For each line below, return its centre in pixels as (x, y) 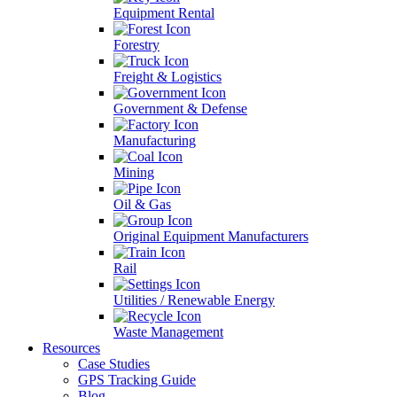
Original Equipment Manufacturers (211, 236)
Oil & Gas (142, 204)
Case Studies (114, 364)
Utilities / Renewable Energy (194, 300)
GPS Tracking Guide (137, 380)
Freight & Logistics (167, 77)
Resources (71, 348)
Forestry (136, 45)
